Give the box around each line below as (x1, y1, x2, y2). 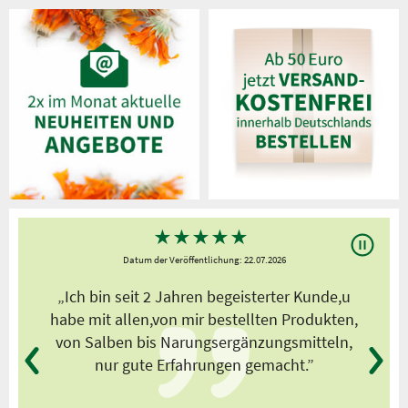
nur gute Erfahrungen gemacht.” (94, 354, 314, 376)
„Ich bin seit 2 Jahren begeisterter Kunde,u (57, 286, 351, 308)
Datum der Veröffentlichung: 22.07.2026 (122, 253, 286, 267)
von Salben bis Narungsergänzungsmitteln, (56, 331, 352, 353)
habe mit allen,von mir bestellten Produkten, (50, 309, 358, 331)
